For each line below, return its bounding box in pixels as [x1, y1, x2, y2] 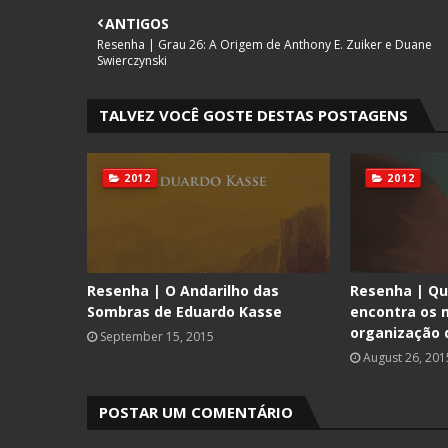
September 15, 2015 [100, 328, 214, 345]
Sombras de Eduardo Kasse [87, 302, 282, 321]
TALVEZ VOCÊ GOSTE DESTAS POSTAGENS [99, 105, 408, 125]
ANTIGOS [105, 14, 169, 33]
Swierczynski [97, 52, 167, 69]
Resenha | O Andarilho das [87, 281, 279, 300]
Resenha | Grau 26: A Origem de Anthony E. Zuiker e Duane [97, 36, 432, 53]
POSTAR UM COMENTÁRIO [99, 402, 293, 422]
